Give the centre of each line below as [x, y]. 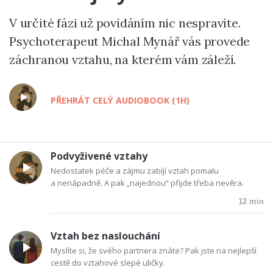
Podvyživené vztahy [99, 156]
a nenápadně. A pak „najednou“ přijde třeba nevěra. [147, 183]
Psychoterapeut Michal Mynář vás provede [130, 41]
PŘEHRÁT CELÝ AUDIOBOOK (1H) [120, 100]
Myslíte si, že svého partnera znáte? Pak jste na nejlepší [154, 251]
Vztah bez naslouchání [105, 236]
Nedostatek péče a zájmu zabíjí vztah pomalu [135, 170]
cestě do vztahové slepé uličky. [108, 263]
